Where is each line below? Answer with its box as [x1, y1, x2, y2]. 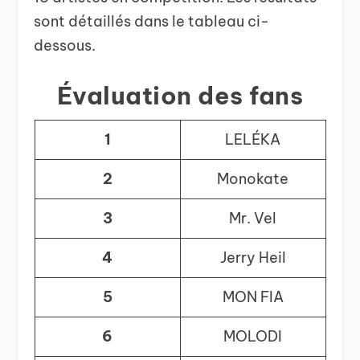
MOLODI [223, 327, 282, 346]
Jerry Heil [219, 248, 286, 268]
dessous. [34, 35, 96, 55]
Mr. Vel [229, 209, 276, 228]
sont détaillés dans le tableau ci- [34, 11, 270, 31]
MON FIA [222, 288, 284, 307]
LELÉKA [225, 130, 280, 149]
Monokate [217, 170, 288, 189]
